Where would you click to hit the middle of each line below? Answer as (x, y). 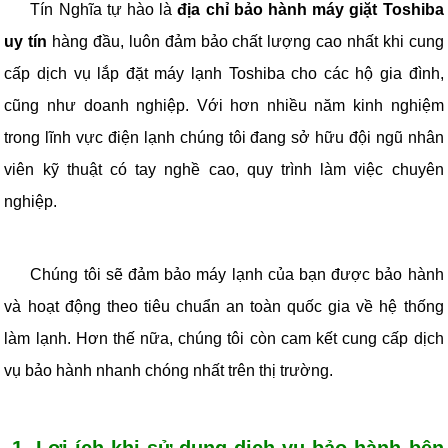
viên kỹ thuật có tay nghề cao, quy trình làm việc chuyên (224, 170)
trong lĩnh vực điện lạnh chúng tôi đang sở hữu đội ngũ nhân (224, 138)
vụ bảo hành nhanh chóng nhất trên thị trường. (169, 371)
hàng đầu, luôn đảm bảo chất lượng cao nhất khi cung (245, 42)
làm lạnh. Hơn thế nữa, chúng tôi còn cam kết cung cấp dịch (224, 339)
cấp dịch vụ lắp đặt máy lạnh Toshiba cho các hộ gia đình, (224, 74)
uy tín (26, 42)
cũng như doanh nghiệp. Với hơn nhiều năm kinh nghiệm (224, 106)
